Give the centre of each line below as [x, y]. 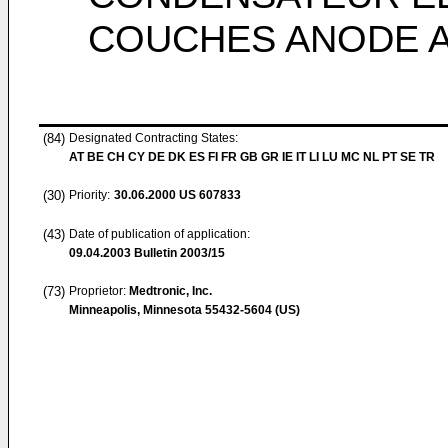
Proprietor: [99, 291]
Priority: [89, 195]
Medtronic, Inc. [170, 291]
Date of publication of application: [159, 234]
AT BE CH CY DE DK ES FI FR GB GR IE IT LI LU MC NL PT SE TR [252, 157]
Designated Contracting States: [153, 138]
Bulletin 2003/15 [178, 253]
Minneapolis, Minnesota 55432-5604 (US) [184, 310]
